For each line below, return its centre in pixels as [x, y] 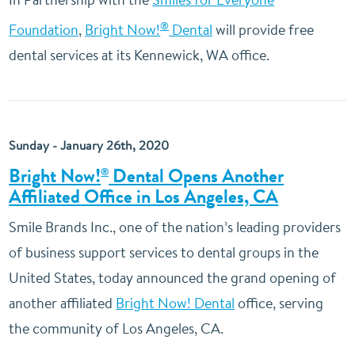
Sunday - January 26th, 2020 [89, 145]
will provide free [263, 30]
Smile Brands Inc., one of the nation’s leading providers [175, 227]
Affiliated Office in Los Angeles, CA [144, 197]
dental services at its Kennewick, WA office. [139, 55]
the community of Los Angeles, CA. [116, 328]
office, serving [279, 303]
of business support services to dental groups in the [164, 252]
